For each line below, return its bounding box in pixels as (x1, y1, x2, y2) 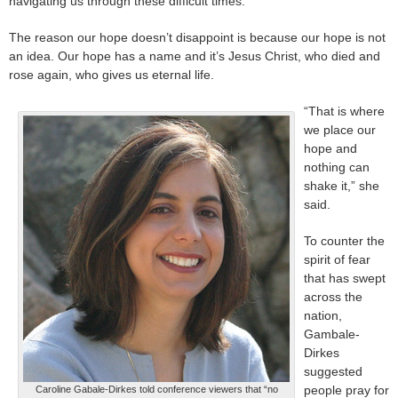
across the (304, 290, 362, 305)
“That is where (304, 104, 385, 119)
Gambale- (304, 327, 360, 342)
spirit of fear (304, 252, 370, 267)
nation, (304, 308, 342, 323)
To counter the (304, 234, 385, 249)
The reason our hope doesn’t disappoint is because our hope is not (9, 30, 386, 45)
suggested (304, 364, 362, 379)
